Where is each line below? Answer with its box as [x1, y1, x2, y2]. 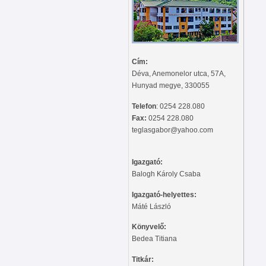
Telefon [132, 102, 156, 110]
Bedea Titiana [132, 235, 177, 243]
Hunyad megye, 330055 [132, 81, 210, 90]
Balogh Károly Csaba [132, 170, 201, 179]
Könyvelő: [132, 223, 166, 232]
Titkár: [132, 255, 156, 264]
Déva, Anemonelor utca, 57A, [132, 69, 226, 78]
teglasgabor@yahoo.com [132, 125, 213, 134]
